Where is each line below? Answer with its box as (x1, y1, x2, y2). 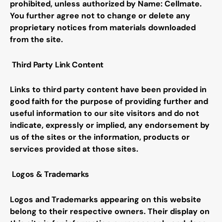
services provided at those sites (10, 144, 136, 155)
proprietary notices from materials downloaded (10, 22, 196, 33)
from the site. (10, 34, 63, 45)
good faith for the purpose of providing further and (10, 96, 208, 107)
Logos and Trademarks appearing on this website (10, 194, 201, 205)
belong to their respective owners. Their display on (10, 206, 210, 217)
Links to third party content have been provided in (10, 84, 207, 95)
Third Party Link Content (11, 59, 104, 70)
